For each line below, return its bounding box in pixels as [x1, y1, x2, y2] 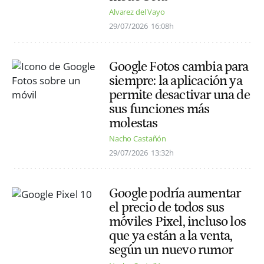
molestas [109, 115, 158, 131]
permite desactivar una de [109, 87, 250, 103]
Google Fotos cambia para [109, 59, 249, 75]
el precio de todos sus [109, 200, 225, 216]
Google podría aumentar [109, 186, 241, 202]
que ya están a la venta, [109, 228, 233, 244]
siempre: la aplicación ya [109, 73, 242, 89]
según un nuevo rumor [109, 242, 233, 258]
